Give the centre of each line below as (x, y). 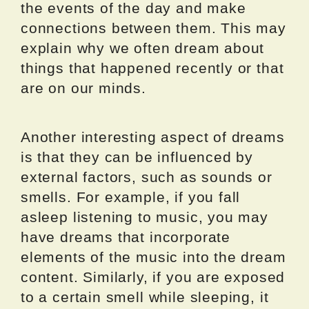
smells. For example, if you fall (131, 197)
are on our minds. (83, 88)
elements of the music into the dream (153, 257)
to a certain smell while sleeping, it (145, 297)
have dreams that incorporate (126, 237)
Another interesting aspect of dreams (153, 137)
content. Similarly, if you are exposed (153, 277)
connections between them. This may (153, 28)
